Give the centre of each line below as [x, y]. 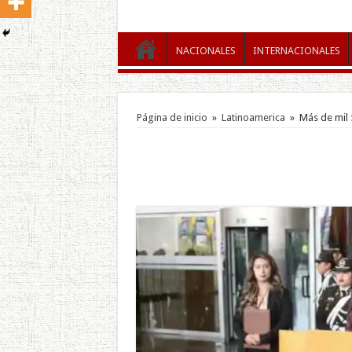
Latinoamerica [253, 117]
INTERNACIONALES [296, 50]
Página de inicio [172, 117]
